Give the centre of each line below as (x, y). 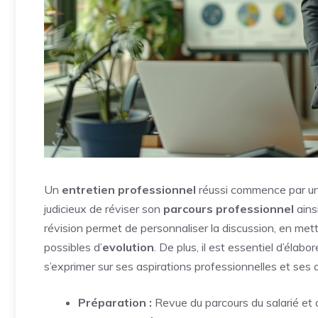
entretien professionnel (129, 190)
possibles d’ (73, 247)
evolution (128, 247)
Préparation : (115, 303)
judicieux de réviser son (104, 209)
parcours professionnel (229, 209)
